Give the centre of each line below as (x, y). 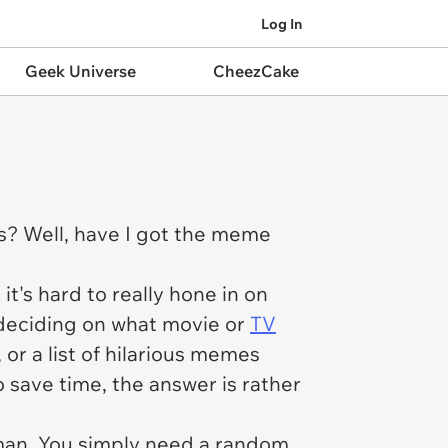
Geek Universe (80, 71)
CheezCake (255, 71)
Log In (281, 23)
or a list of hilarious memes (133, 353)
